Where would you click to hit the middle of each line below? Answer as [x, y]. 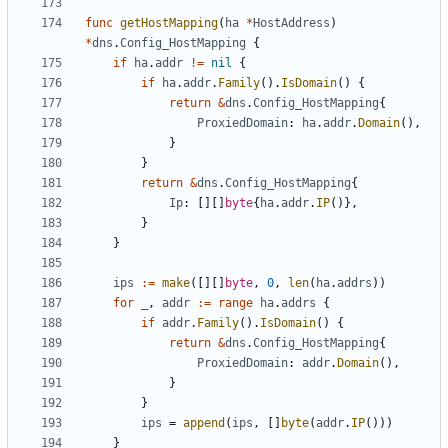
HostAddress [291, 23]
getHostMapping [169, 23]
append [204, 423]
